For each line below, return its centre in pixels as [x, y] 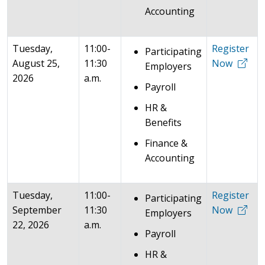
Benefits [163, 122]
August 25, [36, 63]
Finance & [166, 143]
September [37, 210]
